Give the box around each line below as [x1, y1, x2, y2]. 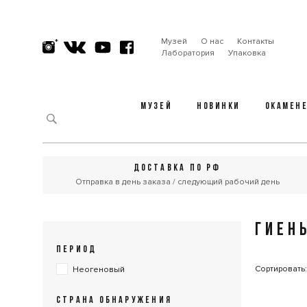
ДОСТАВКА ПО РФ [133, 163, 221, 173]
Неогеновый [73, 265, 125, 275]
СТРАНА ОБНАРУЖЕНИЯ [56, 295, 172, 306]
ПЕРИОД [56, 245, 97, 255]
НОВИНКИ [197, 101, 241, 112]
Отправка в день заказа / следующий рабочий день [75, 177, 280, 187]
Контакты [236, 36, 274, 47]
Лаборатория [160, 47, 214, 58]
